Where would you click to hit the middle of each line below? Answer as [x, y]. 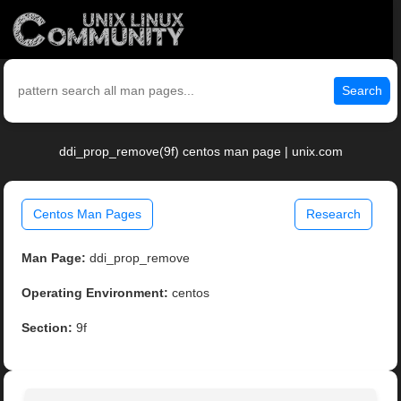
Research [333, 214]
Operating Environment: [95, 293]
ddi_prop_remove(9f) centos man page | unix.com [200, 152]
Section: [47, 328]
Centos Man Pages [88, 214]
